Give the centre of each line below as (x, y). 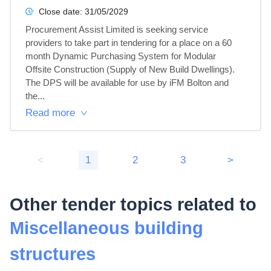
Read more (50, 113)
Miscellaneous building (106, 228)
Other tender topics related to (133, 204)
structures (53, 254)
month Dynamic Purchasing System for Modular (122, 56)
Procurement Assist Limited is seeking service (118, 29)
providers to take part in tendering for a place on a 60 (130, 43)
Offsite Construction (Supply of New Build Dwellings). (130, 69)
